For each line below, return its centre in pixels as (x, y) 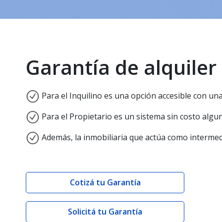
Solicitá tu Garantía (105, 212)
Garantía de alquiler (121, 67)
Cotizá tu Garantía (105, 183)
